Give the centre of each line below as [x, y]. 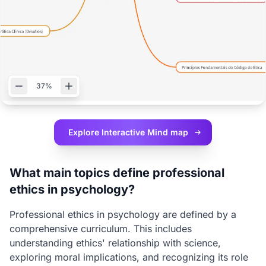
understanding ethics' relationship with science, [115, 243]
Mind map [168, 132]
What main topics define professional [117, 173]
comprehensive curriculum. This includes [101, 229]
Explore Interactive [108, 132]
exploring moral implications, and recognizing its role [129, 257]
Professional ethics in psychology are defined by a [123, 214]
